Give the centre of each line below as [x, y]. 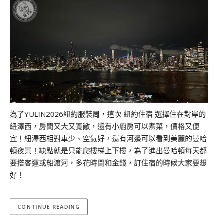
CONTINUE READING [49, 207]
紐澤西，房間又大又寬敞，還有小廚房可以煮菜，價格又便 [105, 126]
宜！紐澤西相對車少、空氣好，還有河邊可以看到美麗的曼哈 [108, 138]
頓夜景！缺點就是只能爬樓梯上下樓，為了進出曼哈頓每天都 [108, 150]
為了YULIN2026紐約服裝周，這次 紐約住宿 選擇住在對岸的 [108, 114]
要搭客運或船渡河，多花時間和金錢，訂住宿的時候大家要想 [108, 162]
